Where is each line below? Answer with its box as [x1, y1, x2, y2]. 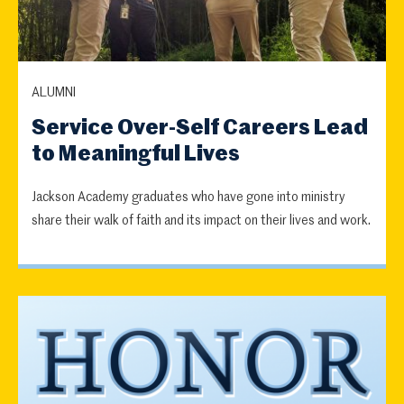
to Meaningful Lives [32, 142, 240, 165]
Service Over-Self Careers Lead [32, 116, 368, 139]
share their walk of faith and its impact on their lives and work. [32, 214, 371, 227]
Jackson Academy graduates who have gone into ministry [32, 190, 345, 204]
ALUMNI [32, 86, 76, 99]
